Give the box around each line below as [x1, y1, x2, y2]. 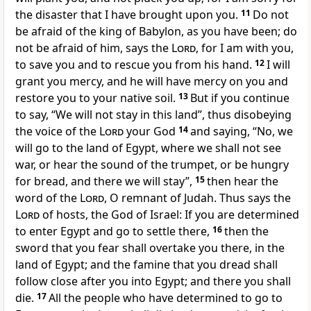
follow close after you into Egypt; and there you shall [15, 274, 291, 289]
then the [224, 224, 269, 239]
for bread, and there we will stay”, [15, 174, 195, 190]
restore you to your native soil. [15, 90, 178, 106]
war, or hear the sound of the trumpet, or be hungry [15, 157, 289, 173]
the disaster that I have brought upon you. [15, 7, 241, 23]
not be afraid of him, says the [15, 40, 171, 56]
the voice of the [15, 124, 99, 140]
